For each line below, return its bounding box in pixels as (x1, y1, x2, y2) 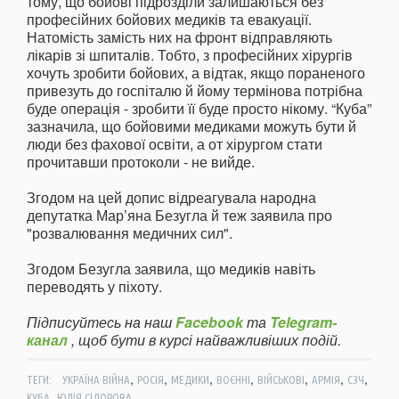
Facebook (175, 311, 243, 332)
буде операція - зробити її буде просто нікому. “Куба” (27, 97, 371, 118)
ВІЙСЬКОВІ (256, 372, 305, 386)
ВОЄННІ (216, 372, 250, 386)
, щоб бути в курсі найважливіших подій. (68, 329, 341, 350)
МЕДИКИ (170, 372, 209, 386)
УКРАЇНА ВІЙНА (61, 372, 130, 386)
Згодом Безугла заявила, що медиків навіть (27, 257, 315, 279)
